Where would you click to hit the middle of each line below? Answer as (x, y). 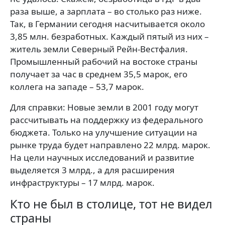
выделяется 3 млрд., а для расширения (92, 170)
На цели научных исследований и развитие (102, 157)
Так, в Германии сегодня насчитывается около (107, 24)
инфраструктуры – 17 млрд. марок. (82, 183)
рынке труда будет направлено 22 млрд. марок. (110, 145)
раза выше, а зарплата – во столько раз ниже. (106, 11)
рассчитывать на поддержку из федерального (106, 120)
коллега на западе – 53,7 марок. (77, 87)
